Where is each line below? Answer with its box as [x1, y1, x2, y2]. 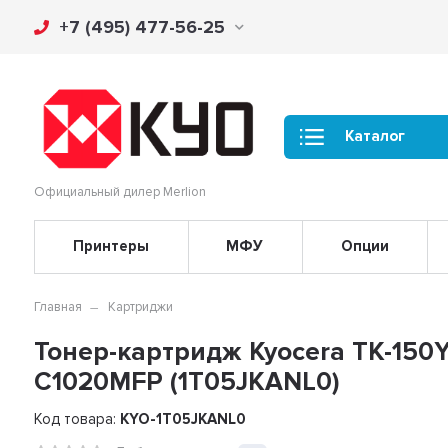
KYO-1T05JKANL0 [120, 409, 247, 428]
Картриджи [108, 298, 174, 315]
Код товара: [34, 409, 121, 428]
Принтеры [73, 237, 150, 256]
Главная [34, 298, 83, 315]
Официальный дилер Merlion [34, 183, 207, 200]
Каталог [345, 127, 406, 146]
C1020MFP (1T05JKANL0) [34, 365, 340, 398]
